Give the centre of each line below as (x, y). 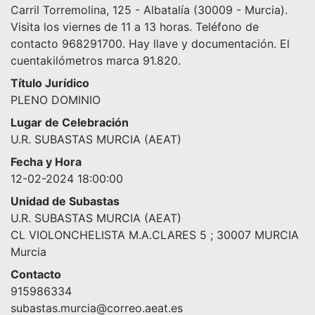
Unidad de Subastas (65, 201)
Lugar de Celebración (70, 123)
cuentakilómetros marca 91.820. (96, 61)
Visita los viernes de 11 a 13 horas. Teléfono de (135, 27)
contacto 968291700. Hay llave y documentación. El (150, 44)
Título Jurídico (50, 83)
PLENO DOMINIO (56, 100)
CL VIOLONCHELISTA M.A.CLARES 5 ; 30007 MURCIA (155, 235)
